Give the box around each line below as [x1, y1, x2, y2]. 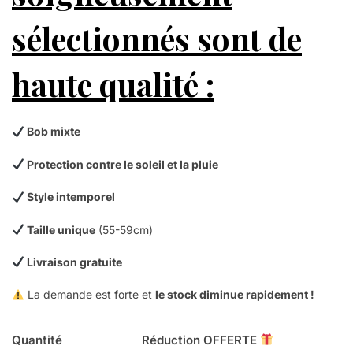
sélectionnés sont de [12, 17, 302, 60]
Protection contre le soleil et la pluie [24, 157, 218, 171]
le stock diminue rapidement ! [154, 288, 314, 302]
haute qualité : [12, 63, 214, 106]
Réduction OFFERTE [142, 332, 260, 347]
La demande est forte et [24, 288, 155, 302]
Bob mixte [24, 124, 80, 139]
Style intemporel [24, 190, 115, 204]
